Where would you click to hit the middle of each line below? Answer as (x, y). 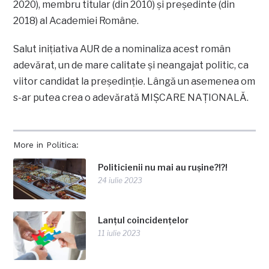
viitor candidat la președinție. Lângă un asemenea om (134, 82)
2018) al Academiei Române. (76, 21)
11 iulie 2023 (119, 234)
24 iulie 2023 (120, 181)
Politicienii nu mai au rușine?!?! (163, 168)
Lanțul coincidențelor (144, 220)
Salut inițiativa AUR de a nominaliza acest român (122, 49)
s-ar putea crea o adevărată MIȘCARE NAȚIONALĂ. (131, 98)
